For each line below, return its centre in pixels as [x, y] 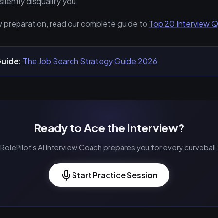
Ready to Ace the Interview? [109, 128]
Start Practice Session [115, 175]
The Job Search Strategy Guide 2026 [90, 61]
